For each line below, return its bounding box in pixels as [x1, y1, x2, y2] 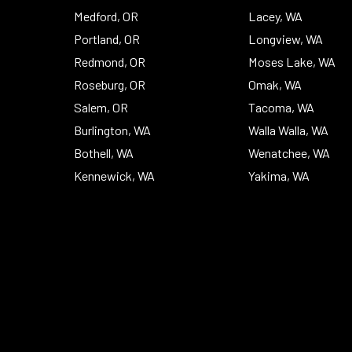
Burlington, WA [74, 122, 152, 137]
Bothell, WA [74, 145, 134, 160]
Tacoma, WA [248, 99, 315, 115]
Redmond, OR [74, 53, 146, 69]
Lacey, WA [248, 8, 303, 24]
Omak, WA [248, 76, 302, 92]
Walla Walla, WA [248, 122, 329, 137]
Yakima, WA [248, 167, 310, 183]
